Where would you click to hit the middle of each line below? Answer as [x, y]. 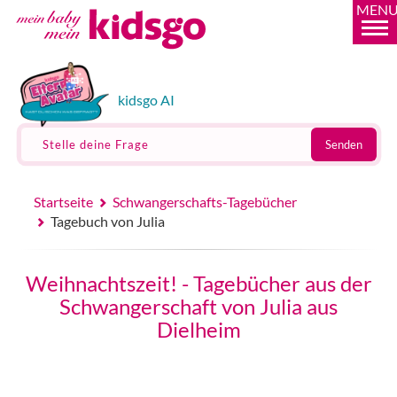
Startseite [63, 202]
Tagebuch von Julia [108, 221]
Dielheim [198, 329]
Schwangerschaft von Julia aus [198, 306]
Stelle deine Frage [95, 144]
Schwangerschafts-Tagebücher [205, 202]
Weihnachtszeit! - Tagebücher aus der [198, 283]
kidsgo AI [146, 100]
